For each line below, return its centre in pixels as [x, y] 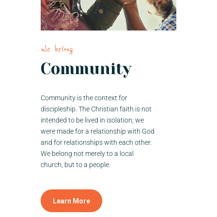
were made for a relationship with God [98, 132]
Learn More [71, 201]
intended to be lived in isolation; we [92, 120]
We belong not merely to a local [87, 154]
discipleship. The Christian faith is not [96, 109]
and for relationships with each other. [96, 143]
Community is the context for [84, 98]
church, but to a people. [76, 165]
